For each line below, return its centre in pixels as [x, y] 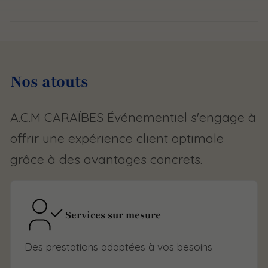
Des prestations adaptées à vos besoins [119, 246]
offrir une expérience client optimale [117, 138]
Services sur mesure [113, 215]
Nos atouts [49, 82]
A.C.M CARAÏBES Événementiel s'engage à [133, 118]
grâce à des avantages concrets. [106, 159]
